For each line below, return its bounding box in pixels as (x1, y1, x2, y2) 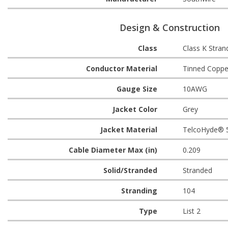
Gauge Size (116, 84, 157, 94)
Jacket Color (112, 104, 157, 114)
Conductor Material (85, 64, 157, 73)
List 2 (182, 206, 201, 216)
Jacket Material (100, 125, 157, 134)
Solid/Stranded (103, 165, 157, 175)
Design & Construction (120, 21, 220, 34)
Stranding (121, 186, 157, 195)
